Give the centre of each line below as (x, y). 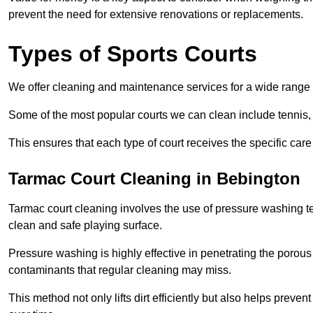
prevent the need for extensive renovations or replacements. (156, 15)
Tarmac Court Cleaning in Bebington (154, 179)
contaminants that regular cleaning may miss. (120, 270)
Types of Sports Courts (133, 54)
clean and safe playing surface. (85, 226)
